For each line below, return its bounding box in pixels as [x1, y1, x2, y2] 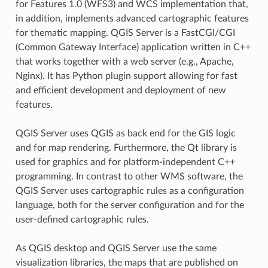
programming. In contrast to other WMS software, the [15, 171, 243, 181]
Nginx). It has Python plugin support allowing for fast [15, 71, 237, 81]
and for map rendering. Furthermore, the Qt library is [15, 142, 237, 153]
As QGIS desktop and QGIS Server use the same [15, 243, 217, 253]
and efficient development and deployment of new [15, 85, 226, 95]
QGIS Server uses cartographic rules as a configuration [15, 185, 244, 196]
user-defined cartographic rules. [15, 214, 149, 224]
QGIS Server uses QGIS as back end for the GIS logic [15, 128, 236, 138]
